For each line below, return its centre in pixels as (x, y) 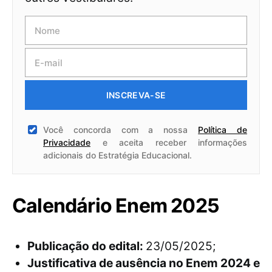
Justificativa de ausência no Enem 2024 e (144, 263)
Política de (223, 130)
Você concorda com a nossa (121, 130)
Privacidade (67, 143)
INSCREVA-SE (136, 95)
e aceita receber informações (169, 143)
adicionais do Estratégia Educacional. (117, 155)
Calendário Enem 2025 (116, 206)
